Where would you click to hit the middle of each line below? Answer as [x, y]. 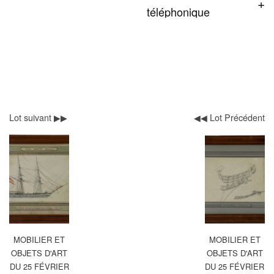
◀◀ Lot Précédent [229, 117]
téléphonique [178, 11]
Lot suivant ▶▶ [38, 117]
